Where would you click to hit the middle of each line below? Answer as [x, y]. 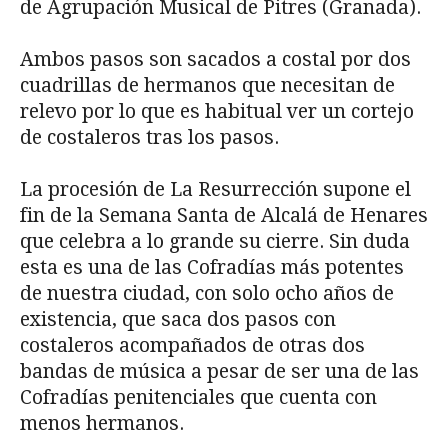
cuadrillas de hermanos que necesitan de [207, 85]
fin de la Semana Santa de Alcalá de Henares [224, 215]
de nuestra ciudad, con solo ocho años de [207, 293]
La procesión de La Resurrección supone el [215, 189]
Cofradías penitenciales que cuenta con [198, 397]
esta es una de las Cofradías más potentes [212, 267]
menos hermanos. [102, 423]
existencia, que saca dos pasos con [178, 319]
